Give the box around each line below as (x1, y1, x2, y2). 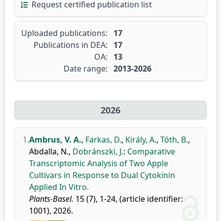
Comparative (127, 146, 175, 157)
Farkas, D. (85, 134, 121, 145)
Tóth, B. (160, 134, 188, 145)
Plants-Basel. (29, 193, 74, 204)
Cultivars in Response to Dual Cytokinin (29, 170, 175, 181)
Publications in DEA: (34, 39, 108, 50)
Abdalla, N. (29, 146, 69, 157)
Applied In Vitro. (29, 182, 89, 192)
